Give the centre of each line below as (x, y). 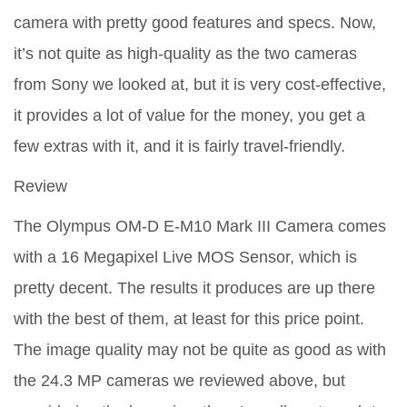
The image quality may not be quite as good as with (200, 350)
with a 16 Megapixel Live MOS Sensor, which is (185, 258)
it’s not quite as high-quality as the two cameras (185, 54)
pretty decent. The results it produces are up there (194, 288)
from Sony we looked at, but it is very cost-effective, (200, 85)
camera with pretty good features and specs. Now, (195, 23)
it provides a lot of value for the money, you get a (189, 116)
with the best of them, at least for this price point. (189, 319)
